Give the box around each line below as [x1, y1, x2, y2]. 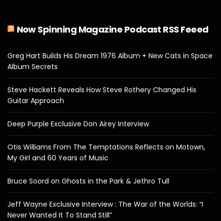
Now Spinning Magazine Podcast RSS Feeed [16, 23, 209, 36]
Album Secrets [7, 61, 58, 72]
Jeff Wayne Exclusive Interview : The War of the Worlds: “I [7, 199, 203, 209]
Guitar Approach [7, 95, 64, 106]
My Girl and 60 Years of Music [7, 152, 109, 163]
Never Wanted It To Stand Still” [7, 210, 112, 220]
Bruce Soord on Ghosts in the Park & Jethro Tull [7, 176, 169, 186]
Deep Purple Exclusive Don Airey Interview [7, 118, 149, 129]
